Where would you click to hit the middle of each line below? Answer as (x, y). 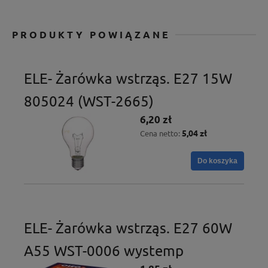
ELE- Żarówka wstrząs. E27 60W (128, 228)
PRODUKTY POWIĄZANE (91, 34)
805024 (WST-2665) (89, 100)
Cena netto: (161, 133)
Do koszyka (217, 161)
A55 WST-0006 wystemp (104, 251)
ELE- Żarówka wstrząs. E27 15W (128, 78)
